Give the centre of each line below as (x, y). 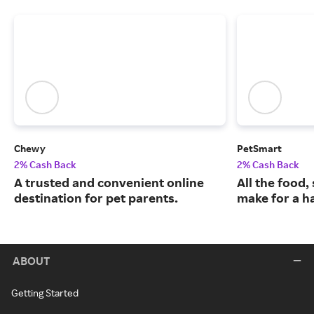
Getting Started (45, 293)
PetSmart (259, 149)
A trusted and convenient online (109, 183)
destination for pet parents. (96, 198)
